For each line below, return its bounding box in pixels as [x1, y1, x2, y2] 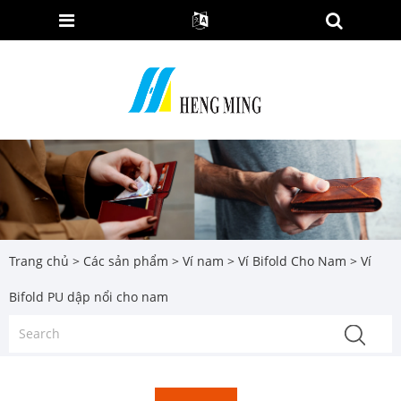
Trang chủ [9, 252, 69, 269]
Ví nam [183, 252, 224, 269]
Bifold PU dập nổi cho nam [9, 288, 168, 305]
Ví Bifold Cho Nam [238, 252, 346, 269]
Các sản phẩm [83, 252, 168, 269]
